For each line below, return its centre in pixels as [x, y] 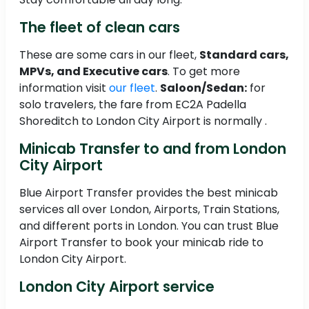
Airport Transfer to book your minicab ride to [141, 243]
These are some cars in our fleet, [109, 55]
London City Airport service [117, 287]
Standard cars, [244, 55]
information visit [64, 88]
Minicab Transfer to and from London [153, 149]
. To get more [204, 72]
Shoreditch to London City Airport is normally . [143, 121]
